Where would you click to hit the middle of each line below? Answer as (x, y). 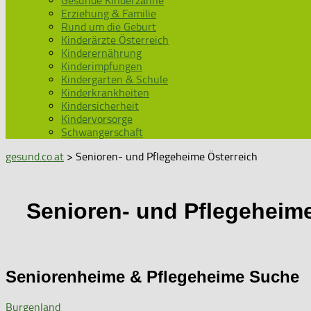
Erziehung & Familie (109, 14)
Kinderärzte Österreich (115, 40)
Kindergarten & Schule (115, 79)
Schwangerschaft (102, 132)
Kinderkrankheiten (105, 93)
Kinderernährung (101, 53)
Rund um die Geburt (109, 27)
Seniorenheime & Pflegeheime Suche (152, 276)
